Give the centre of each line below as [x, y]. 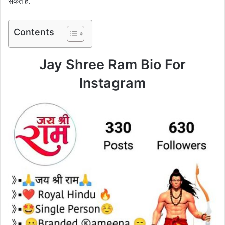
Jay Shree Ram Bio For [113, 65]
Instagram [113, 83]
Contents [34, 32]
